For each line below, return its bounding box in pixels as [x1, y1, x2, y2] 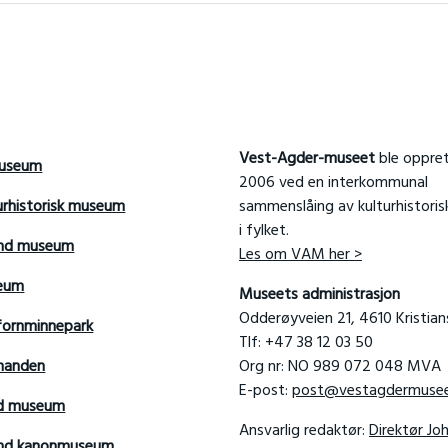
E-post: [238, 378, 292, 405]
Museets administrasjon [238, 282, 400, 309]
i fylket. [238, 218, 289, 245]
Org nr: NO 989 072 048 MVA [238, 354, 441, 381]
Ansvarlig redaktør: [238, 418, 369, 445]
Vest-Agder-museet [238, 146, 375, 173]
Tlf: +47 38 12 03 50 [238, 330, 373, 357]
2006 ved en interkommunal [238, 170, 428, 197]
